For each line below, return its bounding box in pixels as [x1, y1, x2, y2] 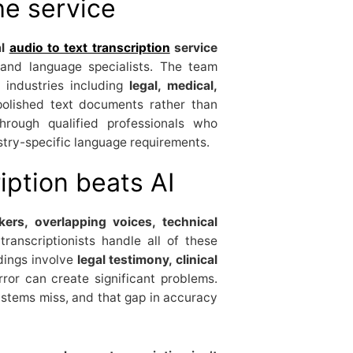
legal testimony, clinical [76, 251, 218, 267]
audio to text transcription [9, 39, 170, 55]
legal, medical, [128, 77, 218, 93]
